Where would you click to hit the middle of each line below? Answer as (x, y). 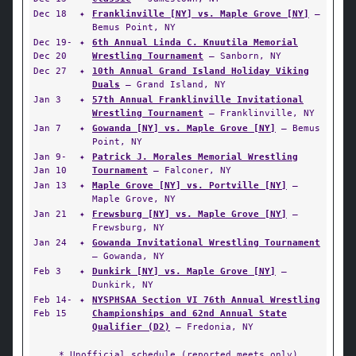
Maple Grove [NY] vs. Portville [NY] (190, 185)
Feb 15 (50, 313)
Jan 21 (50, 214)
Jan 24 (50, 242)
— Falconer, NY (190, 170)
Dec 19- (53, 42)
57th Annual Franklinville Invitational (198, 99)
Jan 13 (50, 185)
